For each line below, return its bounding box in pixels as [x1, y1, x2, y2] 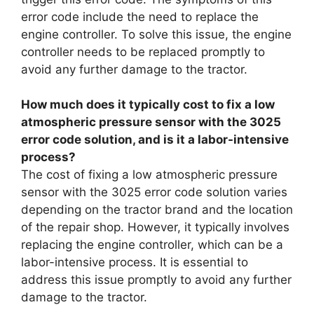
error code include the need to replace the [21, 9, 259, 24]
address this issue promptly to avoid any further [21, 273, 292, 287]
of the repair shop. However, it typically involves [21, 220, 289, 234]
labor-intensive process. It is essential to [21, 255, 248, 269]
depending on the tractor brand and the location [21, 203, 293, 217]
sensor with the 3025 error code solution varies [21, 185, 287, 199]
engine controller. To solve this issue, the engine [21, 27, 292, 41]
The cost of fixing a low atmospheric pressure [21, 168, 278, 182]
